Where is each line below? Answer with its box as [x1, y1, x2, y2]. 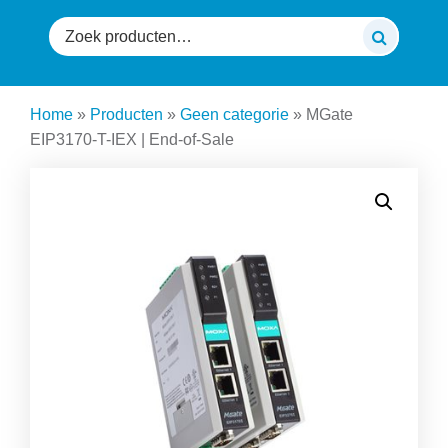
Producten [90, 105, 163, 123]
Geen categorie [180, 105, 289, 123]
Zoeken [48, 19, 102, 37]
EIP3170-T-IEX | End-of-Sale [30, 130, 234, 148]
